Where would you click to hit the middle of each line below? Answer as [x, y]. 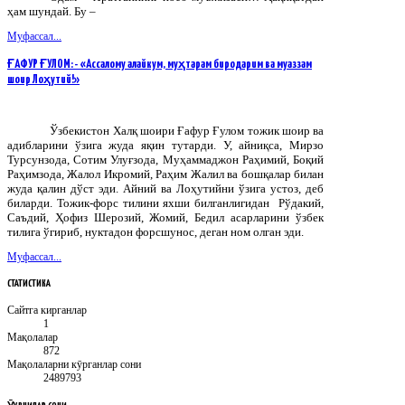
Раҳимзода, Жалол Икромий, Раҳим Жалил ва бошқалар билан [165, 174]
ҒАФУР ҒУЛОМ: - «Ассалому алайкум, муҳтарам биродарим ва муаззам [160, 64]
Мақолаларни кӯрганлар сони [74, 364]
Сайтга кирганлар [47, 310]
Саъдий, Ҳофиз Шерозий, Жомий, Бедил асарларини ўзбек [165, 217]
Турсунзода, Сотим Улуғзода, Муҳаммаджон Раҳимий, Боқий [165, 159]
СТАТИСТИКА [29, 283]
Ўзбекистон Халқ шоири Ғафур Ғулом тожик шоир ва [187, 130]
